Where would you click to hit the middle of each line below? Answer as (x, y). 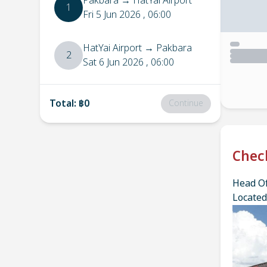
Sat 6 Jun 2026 (113, 63)
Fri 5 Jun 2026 (112, 15)
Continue (186, 103)
